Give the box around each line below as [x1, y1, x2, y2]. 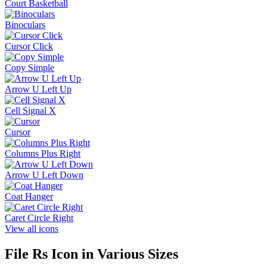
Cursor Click [5, 41, 53, 52]
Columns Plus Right [5, 148, 80, 159]
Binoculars [5, 20, 45, 30]
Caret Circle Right [5, 213, 73, 223]
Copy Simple [5, 63, 54, 73]
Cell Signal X [5, 105, 56, 116]
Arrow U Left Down [5, 170, 83, 181]
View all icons [5, 223, 58, 234]
